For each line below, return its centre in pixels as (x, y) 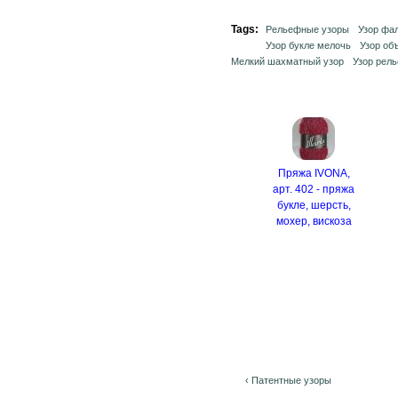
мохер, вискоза (314, 221)
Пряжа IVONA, (314, 173)
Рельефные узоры (307, 29)
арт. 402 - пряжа (314, 189)
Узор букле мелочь (308, 45)
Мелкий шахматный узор (287, 61)
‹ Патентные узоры (288, 380)
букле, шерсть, (314, 205)
